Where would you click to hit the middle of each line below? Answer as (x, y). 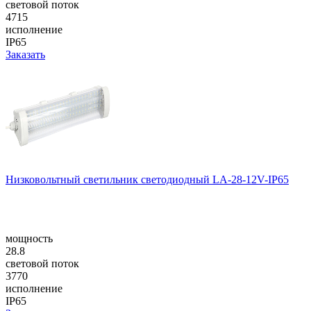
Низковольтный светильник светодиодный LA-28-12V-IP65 (147, 179)
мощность (29, 238)
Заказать (25, 54)
